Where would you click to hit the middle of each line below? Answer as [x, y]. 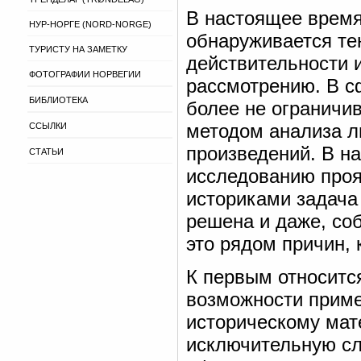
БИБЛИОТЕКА [58, 100]
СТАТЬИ [46, 151]
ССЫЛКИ [48, 126]
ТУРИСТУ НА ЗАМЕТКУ [78, 49]
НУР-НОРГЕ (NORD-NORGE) [90, 24]
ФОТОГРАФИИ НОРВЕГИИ [85, 74]
